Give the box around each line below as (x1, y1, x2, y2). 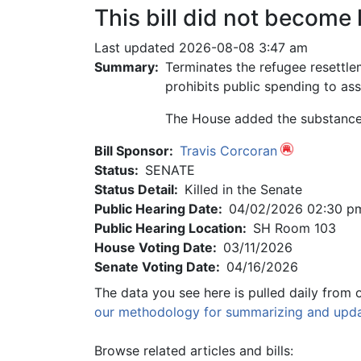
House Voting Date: (94, 239, 217, 255)
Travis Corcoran (180, 143, 277, 159)
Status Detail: (94, 181, 178, 197)
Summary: (94, 59, 159, 75)
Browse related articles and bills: (94, 342, 293, 359)
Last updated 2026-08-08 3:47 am (94, 39, 308, 56)
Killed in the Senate (185, 181, 302, 197)
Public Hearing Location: (94, 220, 247, 236)
